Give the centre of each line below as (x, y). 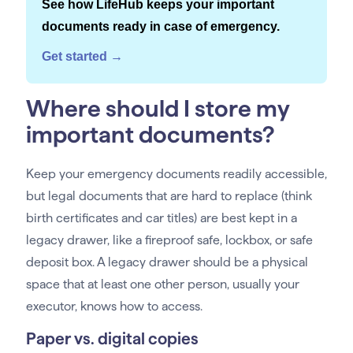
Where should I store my (157, 109)
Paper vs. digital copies (112, 339)
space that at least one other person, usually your (162, 284)
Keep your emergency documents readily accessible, (176, 174)
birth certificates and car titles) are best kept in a (161, 218)
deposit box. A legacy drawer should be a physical (167, 262)
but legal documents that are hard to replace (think (169, 196)
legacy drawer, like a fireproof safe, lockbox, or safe (169, 240)
